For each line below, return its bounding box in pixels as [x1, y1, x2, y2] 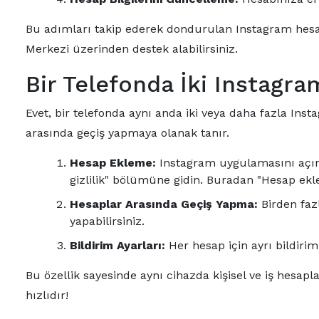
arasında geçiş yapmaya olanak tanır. [26, 126, 229, 140]
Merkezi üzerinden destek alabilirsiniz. [26, 42, 238, 56]
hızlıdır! [26, 288, 68, 302]
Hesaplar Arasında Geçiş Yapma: [70, 197, 258, 211]
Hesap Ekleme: [70, 156, 156, 169]
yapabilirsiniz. [70, 214, 145, 228]
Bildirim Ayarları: [70, 239, 165, 252]
